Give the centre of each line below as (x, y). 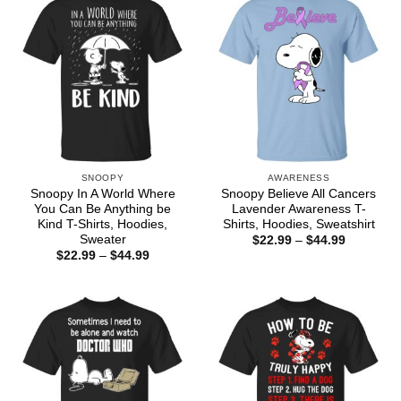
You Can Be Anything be (102, 209)
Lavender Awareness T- (299, 209)
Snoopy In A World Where (102, 193)
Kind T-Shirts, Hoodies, (102, 224)
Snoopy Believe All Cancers (299, 193)
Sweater (102, 239)
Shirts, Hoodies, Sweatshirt (299, 224)
